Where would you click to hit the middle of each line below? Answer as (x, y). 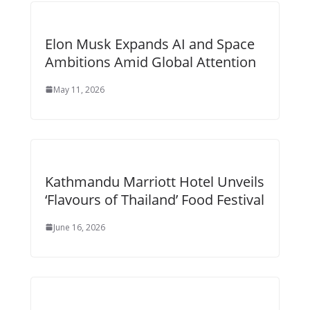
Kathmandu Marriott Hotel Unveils (154, 181)
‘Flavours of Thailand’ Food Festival (154, 199)
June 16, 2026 (79, 227)
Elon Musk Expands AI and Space (149, 44)
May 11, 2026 (79, 89)
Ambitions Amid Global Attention (150, 62)
